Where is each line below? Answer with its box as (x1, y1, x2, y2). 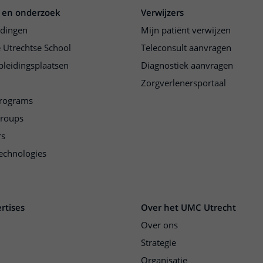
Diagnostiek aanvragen (141, 59, 233, 72)
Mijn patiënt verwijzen (141, 24, 231, 36)
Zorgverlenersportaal (141, 77, 226, 89)
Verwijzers (141, 6, 184, 19)
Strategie (141, 237, 176, 249)
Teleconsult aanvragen (141, 42, 231, 54)
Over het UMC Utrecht (141, 201, 236, 214)
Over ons (141, 219, 178, 231)
